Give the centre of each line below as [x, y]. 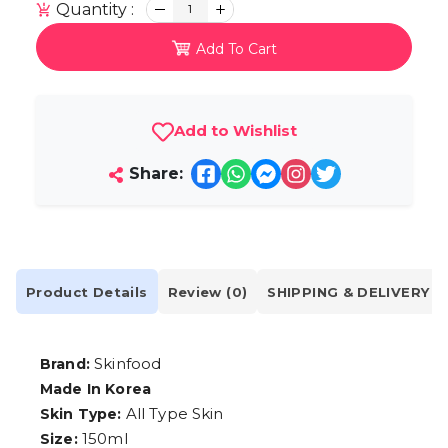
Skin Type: [81, 414]
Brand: [65, 364]
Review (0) [207, 291]
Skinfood [125, 364]
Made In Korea [95, 389]
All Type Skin [172, 414]
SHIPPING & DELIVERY [348, 291]
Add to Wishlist [235, 131]
